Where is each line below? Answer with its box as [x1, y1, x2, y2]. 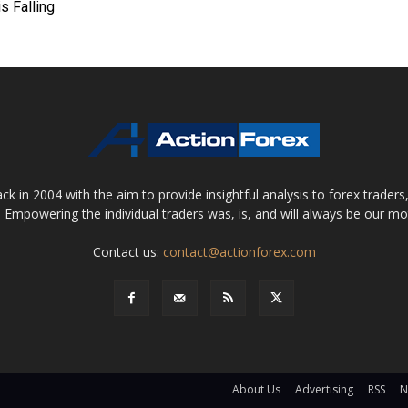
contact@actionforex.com [162, 243, 316, 261]
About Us [232, 382, 280, 398]
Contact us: [92, 243, 163, 261]
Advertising [295, 382, 353, 398]
